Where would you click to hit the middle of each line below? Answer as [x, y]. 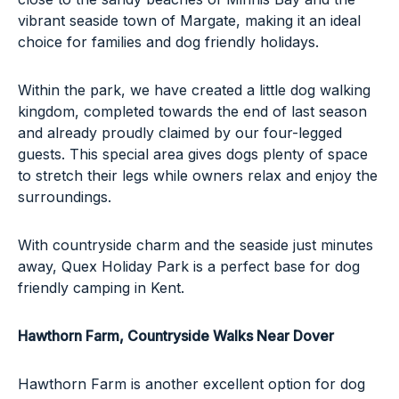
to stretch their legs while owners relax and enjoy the [198, 175]
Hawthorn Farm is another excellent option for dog [191, 383]
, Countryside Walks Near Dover [227, 335]
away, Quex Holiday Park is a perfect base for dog [189, 266]
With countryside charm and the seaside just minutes [195, 244]
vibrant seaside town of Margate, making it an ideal [189, 20]
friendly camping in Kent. [101, 287]
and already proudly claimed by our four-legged [180, 132]
